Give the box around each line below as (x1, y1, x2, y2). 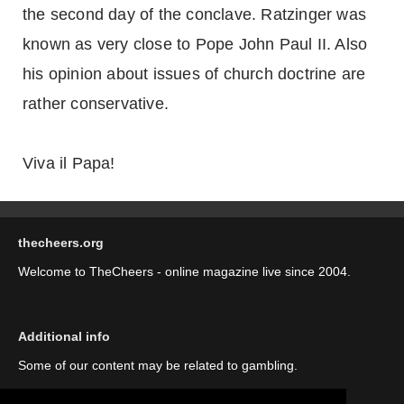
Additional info (18, 329, 110, 344)
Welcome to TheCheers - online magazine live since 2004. (18, 264, 351, 279)
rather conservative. (23, 95, 169, 113)
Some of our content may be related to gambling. (18, 358, 298, 372)
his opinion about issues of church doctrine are (23, 65, 366, 83)
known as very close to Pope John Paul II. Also (23, 35, 368, 53)
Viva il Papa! (23, 154, 115, 172)
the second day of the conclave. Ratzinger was (23, 5, 367, 23)
